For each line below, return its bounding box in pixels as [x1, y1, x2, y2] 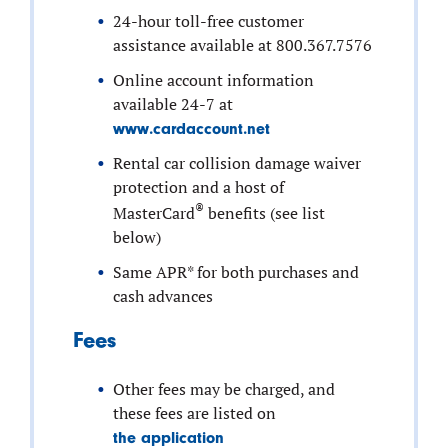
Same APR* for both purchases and [112, 260, 359, 283]
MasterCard [112, 202, 195, 225]
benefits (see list [203, 202, 325, 225]
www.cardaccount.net [112, 119, 270, 138]
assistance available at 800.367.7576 [112, 34, 372, 57]
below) [112, 226, 161, 249]
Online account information [112, 68, 314, 91]
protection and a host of [112, 176, 284, 199]
